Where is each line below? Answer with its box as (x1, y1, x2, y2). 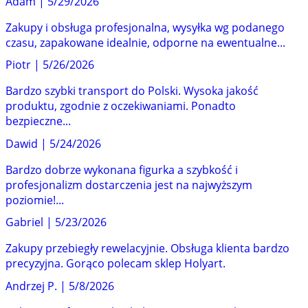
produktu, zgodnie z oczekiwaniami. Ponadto (5, 98, 236, 114)
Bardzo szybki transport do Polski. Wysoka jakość (5, 83, 258, 99)
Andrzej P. (5, 278, 57, 294)
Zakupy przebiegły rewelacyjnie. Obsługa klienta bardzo (5, 241, 289, 256)
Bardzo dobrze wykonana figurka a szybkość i (5, 162, 238, 177)
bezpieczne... (5, 113, 71, 129)
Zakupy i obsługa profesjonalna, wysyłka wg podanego (5, 19, 285, 35)
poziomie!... (5, 192, 64, 208)
